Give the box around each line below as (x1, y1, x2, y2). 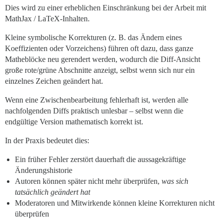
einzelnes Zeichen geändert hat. (5, 77, 103, 86)
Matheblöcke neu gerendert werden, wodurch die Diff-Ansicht (5, 55, 200, 64)
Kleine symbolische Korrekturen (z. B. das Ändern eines (5, 33, 182, 42)
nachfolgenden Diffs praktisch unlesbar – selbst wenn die (5, 107, 183, 115)
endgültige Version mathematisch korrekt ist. (5, 117, 143, 126)
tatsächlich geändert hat (15, 188, 90, 197)
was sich (162, 177, 188, 186)
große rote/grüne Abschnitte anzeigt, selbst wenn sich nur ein (5, 66, 195, 75)
